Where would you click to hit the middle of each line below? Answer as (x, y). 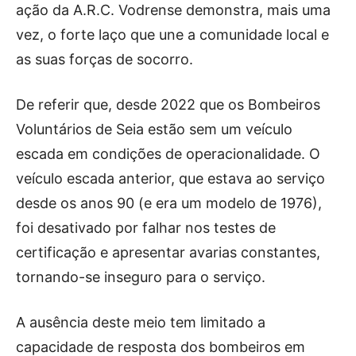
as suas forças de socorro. (104, 59)
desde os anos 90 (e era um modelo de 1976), (169, 203)
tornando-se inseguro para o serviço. (141, 277)
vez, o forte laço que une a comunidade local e (172, 35)
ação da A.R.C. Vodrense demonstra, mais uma (173, 10)
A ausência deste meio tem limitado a (141, 322)
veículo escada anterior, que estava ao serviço (170, 178)
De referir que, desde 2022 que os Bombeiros (168, 104)
